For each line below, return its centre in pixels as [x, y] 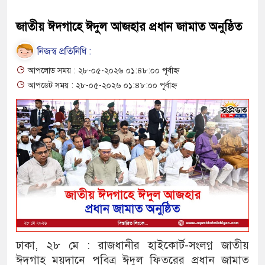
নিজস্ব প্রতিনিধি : [63, 51]
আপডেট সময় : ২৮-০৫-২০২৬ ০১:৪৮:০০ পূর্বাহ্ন [101, 85]
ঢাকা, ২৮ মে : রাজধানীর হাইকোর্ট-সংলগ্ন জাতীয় [132, 245]
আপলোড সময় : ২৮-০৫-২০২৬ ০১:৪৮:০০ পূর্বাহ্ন [102, 70]
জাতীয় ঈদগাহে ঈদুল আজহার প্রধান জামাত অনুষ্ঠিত [129, 27]
